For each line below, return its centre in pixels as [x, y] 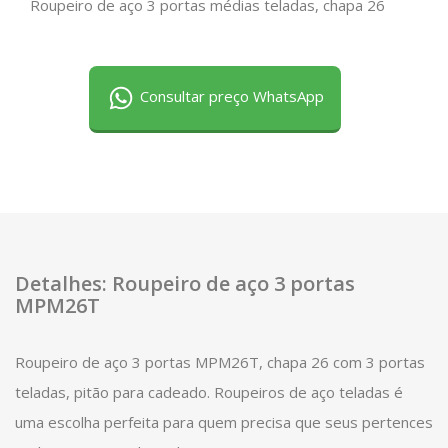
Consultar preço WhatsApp [230, 96]
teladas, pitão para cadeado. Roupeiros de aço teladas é [209, 392]
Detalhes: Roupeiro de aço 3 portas [185, 283]
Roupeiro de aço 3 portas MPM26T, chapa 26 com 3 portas [220, 362]
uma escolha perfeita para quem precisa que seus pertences [224, 422]
